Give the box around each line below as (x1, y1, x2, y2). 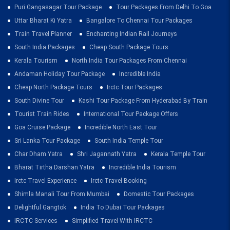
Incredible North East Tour (85, 124, 157, 131)
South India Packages (14, 44, 75, 51)
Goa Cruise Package (14, 124, 70, 131)
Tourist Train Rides (14, 110, 69, 118)
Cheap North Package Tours (14, 84, 92, 91)
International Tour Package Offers (84, 110, 178, 118)
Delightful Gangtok (14, 204, 66, 211)
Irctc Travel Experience (14, 177, 76, 184)
